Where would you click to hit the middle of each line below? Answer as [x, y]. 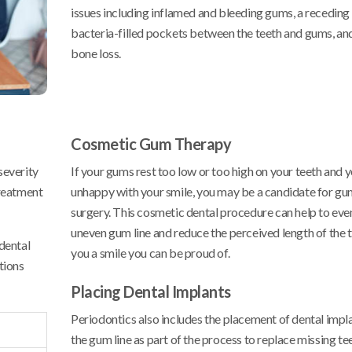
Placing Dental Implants [151, 292]
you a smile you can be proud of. [150, 253]
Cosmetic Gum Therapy [151, 144]
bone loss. [96, 53]
